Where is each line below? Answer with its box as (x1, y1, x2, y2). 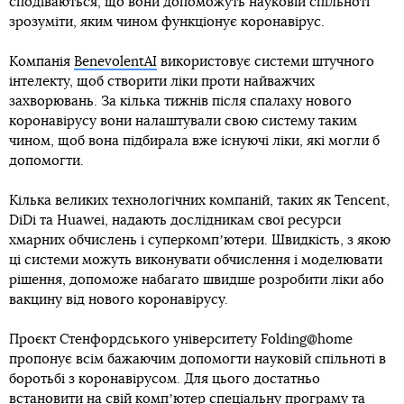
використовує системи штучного (157, 54, 374, 69)
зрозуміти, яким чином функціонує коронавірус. (9, 14, 325, 29)
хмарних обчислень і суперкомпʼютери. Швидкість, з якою (9, 233, 390, 247)
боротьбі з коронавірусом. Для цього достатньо (9, 372, 320, 386)
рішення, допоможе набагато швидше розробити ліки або (9, 272, 384, 287)
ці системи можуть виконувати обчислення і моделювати (9, 252, 382, 267)
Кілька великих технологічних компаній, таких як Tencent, (9, 193, 390, 207)
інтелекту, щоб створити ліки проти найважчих (9, 74, 315, 88)
